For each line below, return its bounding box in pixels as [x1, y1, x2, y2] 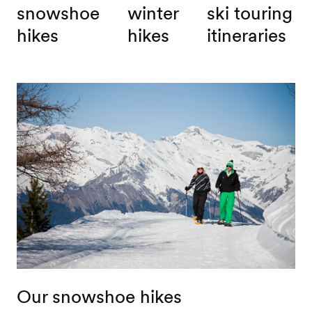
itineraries [206, 24, 286, 47]
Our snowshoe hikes [16, 284, 182, 308]
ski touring [206, 1, 292, 25]
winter [127, 1, 179, 25]
